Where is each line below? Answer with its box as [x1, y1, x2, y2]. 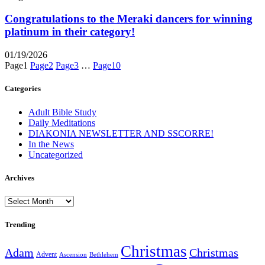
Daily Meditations [28, 117, 95, 128]
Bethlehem [89, 251, 118, 258]
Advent [36, 250, 57, 259]
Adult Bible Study [28, 106, 96, 117]
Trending [5, 220, 35, 230]
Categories [5, 84, 41, 93]
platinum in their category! [5, 25, 135, 38]
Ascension [59, 251, 87, 258]
